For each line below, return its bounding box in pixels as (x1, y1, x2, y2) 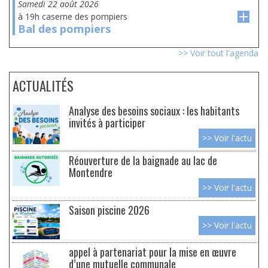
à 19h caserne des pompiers (18, 11, 127, 22)
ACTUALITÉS (13, 75, 74, 95)
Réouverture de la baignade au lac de (69, 152, 217, 168)
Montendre (69, 164, 112, 180)
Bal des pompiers (18, 22, 111, 36)
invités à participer (69, 114, 145, 130)
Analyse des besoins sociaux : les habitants (69, 102, 239, 118)
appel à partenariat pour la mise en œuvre (69, 243, 236, 260)
